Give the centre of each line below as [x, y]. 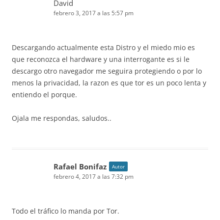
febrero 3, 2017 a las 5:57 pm [94, 13]
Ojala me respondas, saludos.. [62, 118]
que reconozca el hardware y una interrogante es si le [101, 59]
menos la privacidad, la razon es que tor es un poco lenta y [109, 83]
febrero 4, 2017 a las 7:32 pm [94, 177]
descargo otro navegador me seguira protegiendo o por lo [107, 71]
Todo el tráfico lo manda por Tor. [66, 211]
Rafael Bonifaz [80, 166]
